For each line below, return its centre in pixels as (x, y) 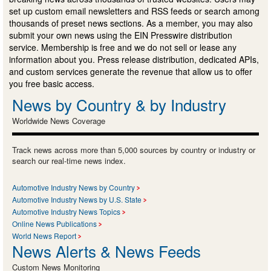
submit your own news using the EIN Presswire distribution (121, 35)
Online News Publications (54, 224)
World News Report (44, 236)
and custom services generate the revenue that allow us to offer (131, 72)
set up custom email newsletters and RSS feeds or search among (134, 11)
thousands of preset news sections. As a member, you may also (131, 23)
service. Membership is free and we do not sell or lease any (123, 47)
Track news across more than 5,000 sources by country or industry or (134, 150)
